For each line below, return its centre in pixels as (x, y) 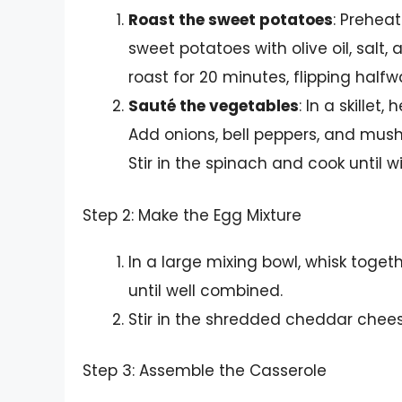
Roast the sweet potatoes (231, 20)
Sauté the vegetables (214, 106)
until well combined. (205, 290)
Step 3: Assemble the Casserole (205, 371)
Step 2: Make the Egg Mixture (192, 215)
